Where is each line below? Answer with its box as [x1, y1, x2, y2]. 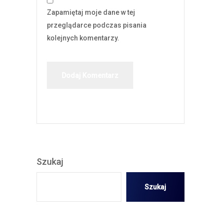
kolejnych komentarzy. [47, 34, 119, 42]
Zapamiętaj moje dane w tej [47, 8, 135, 16]
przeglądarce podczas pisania [47, 21, 147, 29]
